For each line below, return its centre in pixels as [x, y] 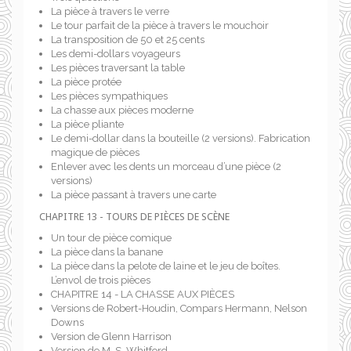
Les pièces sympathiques [109, 96]
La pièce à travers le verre [110, 11]
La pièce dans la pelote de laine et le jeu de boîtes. [166, 266]
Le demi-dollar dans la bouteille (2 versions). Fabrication [181, 138]
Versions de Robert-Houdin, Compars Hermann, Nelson [179, 308]
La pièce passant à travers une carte [134, 195]
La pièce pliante [87, 124]
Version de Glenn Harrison [111, 337]
